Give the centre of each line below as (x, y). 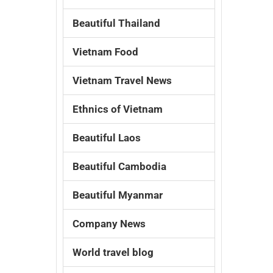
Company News (109, 224)
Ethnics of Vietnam (118, 109)
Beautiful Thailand (117, 23)
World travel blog (113, 252)
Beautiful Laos (107, 138)
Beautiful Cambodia (120, 166)
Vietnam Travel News (122, 80)
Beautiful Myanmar (118, 195)
